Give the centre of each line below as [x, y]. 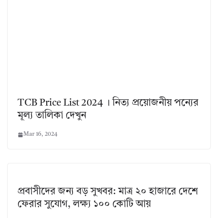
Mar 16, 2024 [40, 135]
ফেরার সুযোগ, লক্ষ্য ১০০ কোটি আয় [84, 205]
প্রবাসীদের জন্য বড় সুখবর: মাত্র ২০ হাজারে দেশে [108, 192]
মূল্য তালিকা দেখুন [52, 116]
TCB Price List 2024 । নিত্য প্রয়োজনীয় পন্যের [108, 103]
